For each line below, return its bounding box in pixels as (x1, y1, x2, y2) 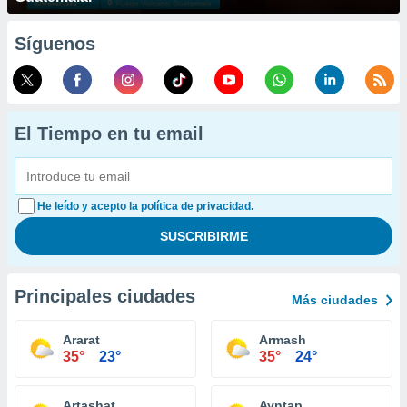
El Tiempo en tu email (15, 124, 203, 144)
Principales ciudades (15, 286, 195, 306)
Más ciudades (292, 293, 378, 307)
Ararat (63, 333, 100, 347)
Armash (259, 333, 306, 347)
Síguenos (15, 34, 95, 54)
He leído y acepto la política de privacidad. (37, 200, 253, 213)
